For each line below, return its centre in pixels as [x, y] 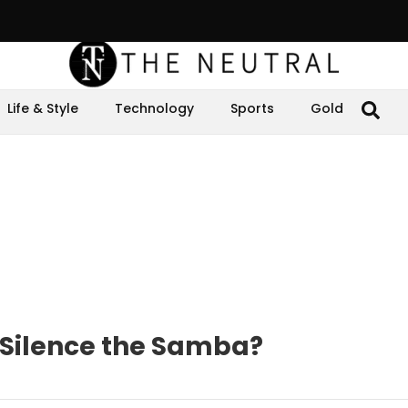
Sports [252, 108]
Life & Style [43, 108]
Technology [154, 108]
